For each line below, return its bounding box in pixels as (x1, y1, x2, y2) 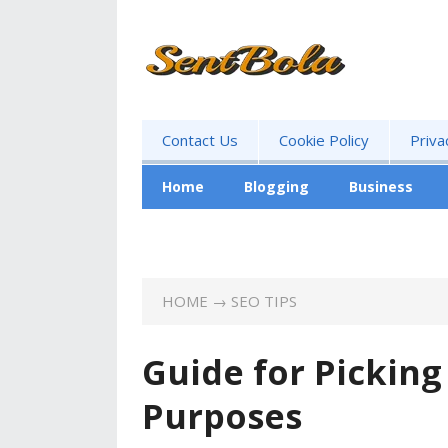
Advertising (162, 221, 246, 240)
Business (349, 177, 413, 196)
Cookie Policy (279, 130, 369, 150)
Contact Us (162, 130, 238, 150)
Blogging (244, 177, 309, 196)
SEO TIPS (231, 291, 297, 311)
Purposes (142, 393, 302, 439)
